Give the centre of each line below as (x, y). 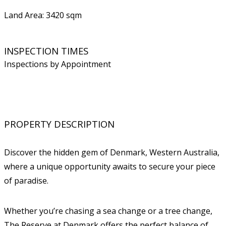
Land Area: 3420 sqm (43, 15)
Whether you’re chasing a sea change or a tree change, (108, 211)
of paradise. (26, 181)
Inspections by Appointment (58, 64)
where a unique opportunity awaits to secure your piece (110, 166)
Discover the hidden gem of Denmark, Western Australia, (112, 152)
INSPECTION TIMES (46, 51)
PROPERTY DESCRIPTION (59, 124)
